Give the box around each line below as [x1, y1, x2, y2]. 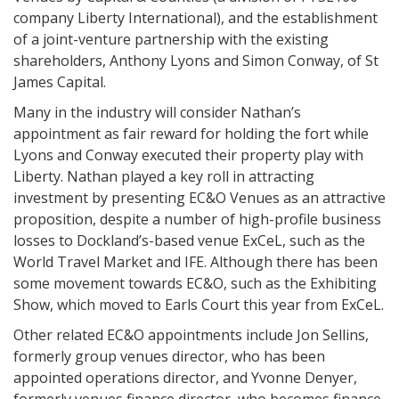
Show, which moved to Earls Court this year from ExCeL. [13, 295, 384, 314]
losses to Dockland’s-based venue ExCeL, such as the [13, 231, 365, 250]
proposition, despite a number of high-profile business [13, 209, 381, 229]
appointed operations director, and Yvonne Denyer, [13, 368, 357, 387]
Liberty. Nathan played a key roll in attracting [13, 167, 314, 186]
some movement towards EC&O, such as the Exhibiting [13, 273, 377, 293]
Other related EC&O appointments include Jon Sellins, [13, 325, 369, 345]
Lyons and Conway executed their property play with [13, 145, 363, 165]
